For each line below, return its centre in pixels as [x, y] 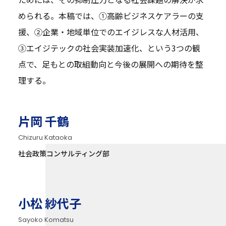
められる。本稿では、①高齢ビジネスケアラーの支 [111, 16]
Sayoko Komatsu [46, 219]
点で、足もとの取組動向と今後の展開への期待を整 [110, 64]
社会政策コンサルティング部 [64, 153]
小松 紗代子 [49, 203]
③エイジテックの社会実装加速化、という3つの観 [109, 48]
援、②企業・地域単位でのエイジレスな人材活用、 [111, 32]
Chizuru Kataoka [45, 138]
